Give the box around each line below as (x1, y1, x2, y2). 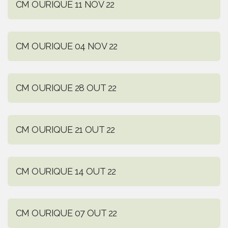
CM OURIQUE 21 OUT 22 (16, 124, 115, 135)
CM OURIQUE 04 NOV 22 (16, 41, 118, 52)
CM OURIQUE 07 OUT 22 (16, 208, 117, 219)
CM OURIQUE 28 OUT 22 (16, 82, 117, 94)
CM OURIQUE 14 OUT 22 (16, 166, 116, 177)
